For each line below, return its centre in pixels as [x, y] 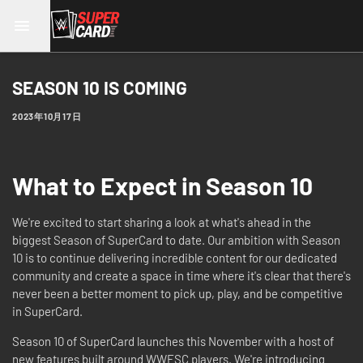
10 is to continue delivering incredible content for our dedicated [175, 258]
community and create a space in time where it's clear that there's [181, 275]
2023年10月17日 [47, 116]
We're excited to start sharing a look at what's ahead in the [162, 222]
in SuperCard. [49, 311]
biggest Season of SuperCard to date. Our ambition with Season [176, 240]
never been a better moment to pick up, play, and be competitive [177, 293]
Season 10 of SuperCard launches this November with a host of [173, 341]
